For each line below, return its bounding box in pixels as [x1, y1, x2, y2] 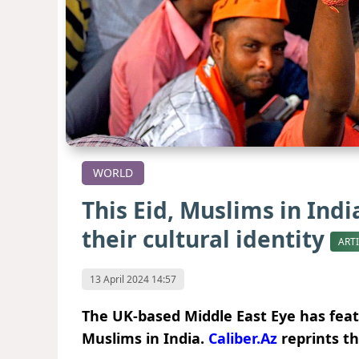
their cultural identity [82, 224, 330, 255]
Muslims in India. [82, 328, 208, 348]
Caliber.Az [208, 328, 277, 348]
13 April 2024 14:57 [90, 272, 176, 286]
